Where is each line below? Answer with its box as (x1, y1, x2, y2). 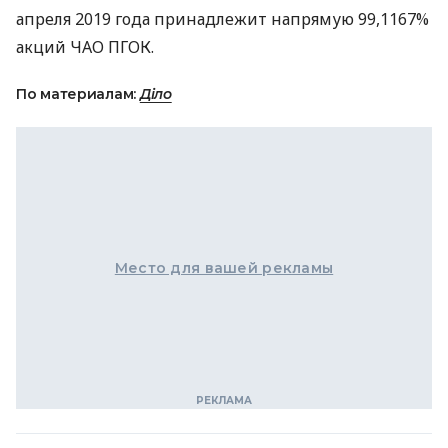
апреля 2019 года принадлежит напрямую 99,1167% (16, 8, 429, 30)
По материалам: (16, 85, 140, 103)
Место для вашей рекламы (114, 259, 334, 277)
